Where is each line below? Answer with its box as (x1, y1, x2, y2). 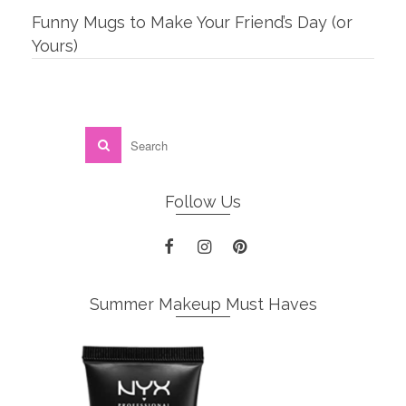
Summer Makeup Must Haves (89, 295, 317, 314)
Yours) (32, 36, 78, 55)
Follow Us (165, 192, 241, 211)
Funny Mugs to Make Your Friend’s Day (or (32, 13, 353, 32)
